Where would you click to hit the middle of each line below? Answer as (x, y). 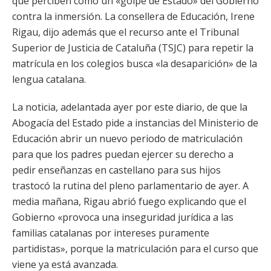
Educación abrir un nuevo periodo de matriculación (127, 139)
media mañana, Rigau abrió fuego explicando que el (129, 201)
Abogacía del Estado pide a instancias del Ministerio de (135, 123)
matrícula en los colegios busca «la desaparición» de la (135, 64)
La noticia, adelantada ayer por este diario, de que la (130, 107)
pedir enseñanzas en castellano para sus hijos (116, 170)
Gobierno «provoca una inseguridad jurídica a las (123, 217)
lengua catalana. (49, 79)
